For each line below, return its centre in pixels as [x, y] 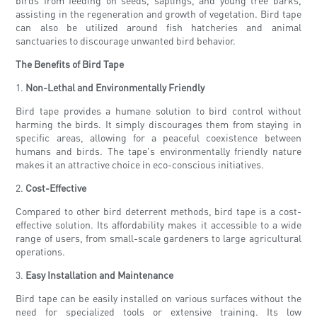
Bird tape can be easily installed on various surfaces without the [158, 298]
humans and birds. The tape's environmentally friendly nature [158, 151]
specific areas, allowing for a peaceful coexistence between [158, 138]
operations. [41, 252]
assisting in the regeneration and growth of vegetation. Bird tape [158, 14]
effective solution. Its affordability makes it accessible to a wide [158, 225]
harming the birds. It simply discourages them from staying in [158, 124]
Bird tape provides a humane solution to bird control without [158, 111]
